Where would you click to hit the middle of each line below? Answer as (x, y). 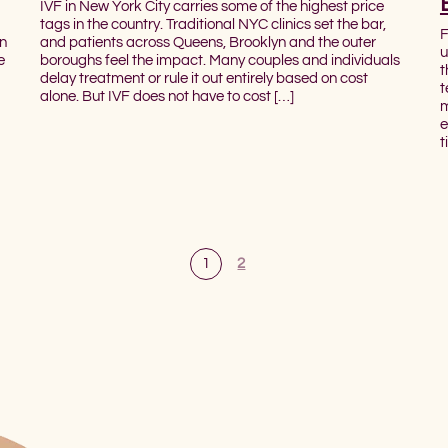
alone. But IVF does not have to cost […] (166, 96)
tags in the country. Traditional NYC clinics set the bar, (212, 24)
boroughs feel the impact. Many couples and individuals (219, 60)
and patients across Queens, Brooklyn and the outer (207, 42)
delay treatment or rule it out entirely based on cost (203, 78)
